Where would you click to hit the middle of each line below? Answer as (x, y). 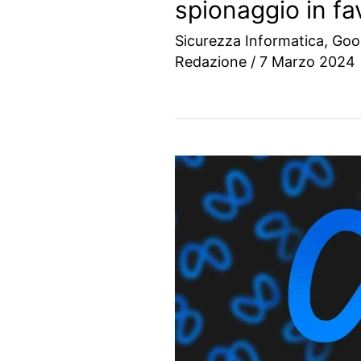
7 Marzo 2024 (307, 61)
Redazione (213, 61)
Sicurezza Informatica (249, 40)
